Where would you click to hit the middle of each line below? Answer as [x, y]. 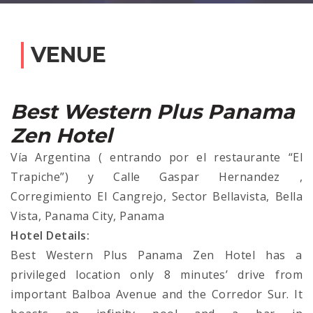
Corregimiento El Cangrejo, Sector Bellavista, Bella [156, 197]
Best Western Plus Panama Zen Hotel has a [156, 255]
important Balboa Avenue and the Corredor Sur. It [156, 294]
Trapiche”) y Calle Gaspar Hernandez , [156, 177]
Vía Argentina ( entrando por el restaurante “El [156, 158]
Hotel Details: [50, 236]
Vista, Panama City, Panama [87, 216]
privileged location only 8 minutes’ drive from [156, 275]
